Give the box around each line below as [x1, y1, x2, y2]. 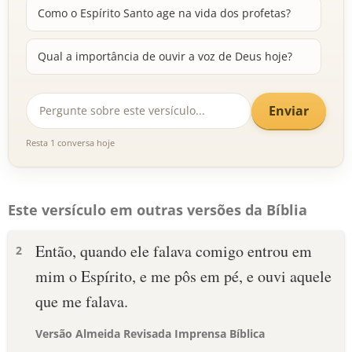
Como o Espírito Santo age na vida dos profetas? [38, 5, 291, 20]
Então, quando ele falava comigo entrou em [35, 240, 312, 262]
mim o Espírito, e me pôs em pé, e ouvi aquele [35, 266, 332, 287]
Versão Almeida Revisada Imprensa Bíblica [35, 326, 265, 341]
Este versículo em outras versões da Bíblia [8, 200, 307, 219]
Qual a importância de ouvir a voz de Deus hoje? [38, 49, 292, 64]
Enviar [269, 101, 309, 119]
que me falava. [35, 291, 128, 312]
